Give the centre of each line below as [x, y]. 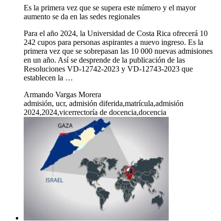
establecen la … [48, 78]
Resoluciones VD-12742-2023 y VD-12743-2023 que [108, 69]
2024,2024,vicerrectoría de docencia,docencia [95, 112]
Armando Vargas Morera [62, 95]
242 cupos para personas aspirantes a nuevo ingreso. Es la [113, 42]
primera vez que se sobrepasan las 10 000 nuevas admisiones [118, 51]
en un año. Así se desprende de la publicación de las [104, 60]
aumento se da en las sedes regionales [82, 17]
